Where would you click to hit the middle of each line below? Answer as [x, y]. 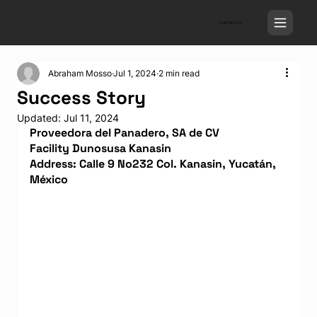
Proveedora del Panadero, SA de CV [125, 133]
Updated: [40, 118]
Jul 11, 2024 [91, 118]
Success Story [81, 98]
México [49, 179]
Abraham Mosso [80, 73]
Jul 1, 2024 [135, 73]
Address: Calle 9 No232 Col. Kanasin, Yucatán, [154, 164]
